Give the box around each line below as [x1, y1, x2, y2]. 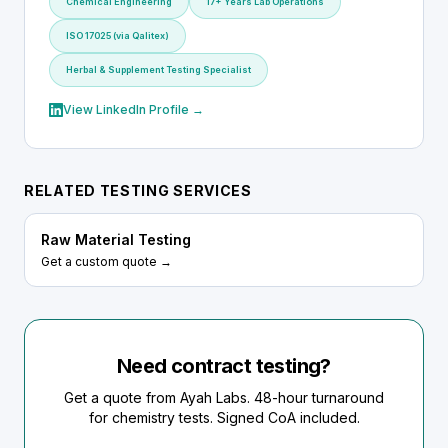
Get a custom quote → [41, 254, 172, 269]
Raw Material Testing [41, 231, 191, 248]
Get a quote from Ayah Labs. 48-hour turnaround [64, 389, 384, 406]
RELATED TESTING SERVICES [24, 182, 252, 199]
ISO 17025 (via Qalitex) [66, 30, 169, 41]
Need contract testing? [117, 354, 331, 378]
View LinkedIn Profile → [63, 102, 204, 117]
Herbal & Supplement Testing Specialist [66, 64, 251, 75]
